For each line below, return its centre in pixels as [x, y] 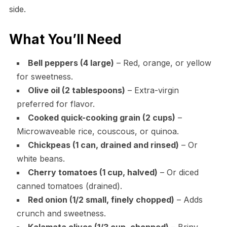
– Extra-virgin [152, 90]
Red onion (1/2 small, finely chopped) [101, 199]
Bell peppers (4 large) [71, 63]
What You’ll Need [65, 39]
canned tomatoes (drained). [69, 186]
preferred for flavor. [55, 104]
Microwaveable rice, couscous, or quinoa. [98, 131]
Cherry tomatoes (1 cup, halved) [92, 172]
